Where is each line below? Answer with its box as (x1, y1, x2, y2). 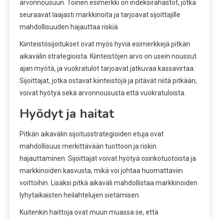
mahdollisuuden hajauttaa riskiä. (20, 22, 119, 31)
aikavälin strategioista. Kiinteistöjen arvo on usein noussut (20, 52, 197, 60)
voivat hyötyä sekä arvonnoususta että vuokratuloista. (20, 88, 186, 97)
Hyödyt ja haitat (20, 105, 114, 122)
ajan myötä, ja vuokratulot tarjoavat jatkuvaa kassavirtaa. (20, 64, 195, 72)
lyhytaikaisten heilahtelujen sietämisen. (20, 191, 140, 199)
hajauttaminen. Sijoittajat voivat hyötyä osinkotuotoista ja (20, 154, 196, 162)
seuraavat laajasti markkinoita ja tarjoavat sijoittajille (20, 10, 180, 19)
